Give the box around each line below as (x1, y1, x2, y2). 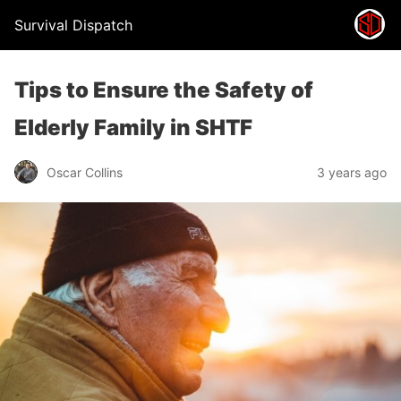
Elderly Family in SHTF (14, 115, 252, 141)
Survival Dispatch (14, 16, 132, 34)
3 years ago (317, 164, 387, 180)
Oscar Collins (47, 164, 123, 180)
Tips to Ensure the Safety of (14, 77, 313, 103)
